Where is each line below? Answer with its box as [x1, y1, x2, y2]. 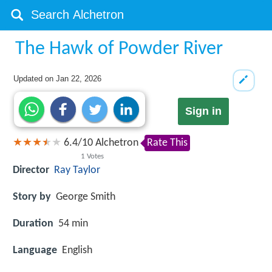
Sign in [185, 105, 222, 118]
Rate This [147, 137, 188, 149]
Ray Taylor [54, 164, 100, 176]
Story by [13, 191, 51, 203]
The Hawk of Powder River [15, 39, 223, 59]
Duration [13, 217, 53, 229]
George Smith [56, 191, 115, 203]
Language [13, 245, 57, 257]
